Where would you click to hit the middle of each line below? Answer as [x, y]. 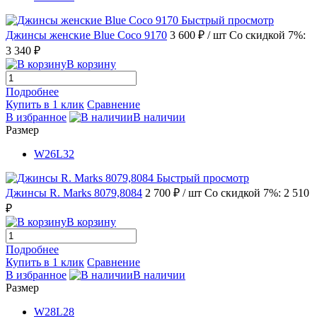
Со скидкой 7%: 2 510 [257, 192]
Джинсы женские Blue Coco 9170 [86, 35]
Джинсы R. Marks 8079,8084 [74, 192]
